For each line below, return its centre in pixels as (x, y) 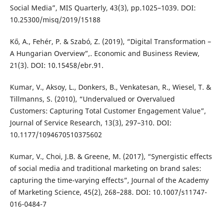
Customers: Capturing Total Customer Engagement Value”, (108, 111)
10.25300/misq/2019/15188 (55, 19)
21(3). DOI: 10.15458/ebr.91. (56, 65)
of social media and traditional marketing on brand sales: (105, 168)
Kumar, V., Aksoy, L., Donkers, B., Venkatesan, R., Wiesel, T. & (110, 87)
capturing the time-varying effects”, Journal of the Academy (109, 180)
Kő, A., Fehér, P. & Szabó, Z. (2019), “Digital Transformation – (110, 41)
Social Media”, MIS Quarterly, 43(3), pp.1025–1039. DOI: (103, 7)
